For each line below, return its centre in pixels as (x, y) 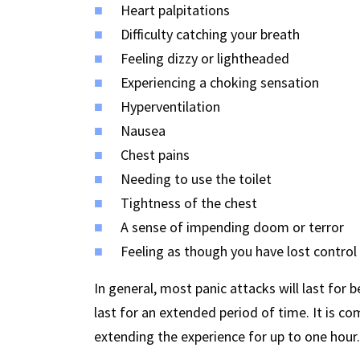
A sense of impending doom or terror (232, 227)
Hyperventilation (170, 107)
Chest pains (155, 155)
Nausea (143, 131)
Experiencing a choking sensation (220, 83)
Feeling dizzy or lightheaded (205, 59)
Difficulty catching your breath (210, 35)
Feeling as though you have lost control (239, 252)
